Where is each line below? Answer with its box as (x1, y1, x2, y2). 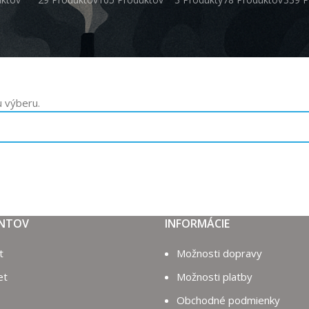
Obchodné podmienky (177, 293, 280, 307)
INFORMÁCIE (165, 216, 230, 231)
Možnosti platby (177, 270, 252, 283)
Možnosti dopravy (177, 246, 262, 260)
